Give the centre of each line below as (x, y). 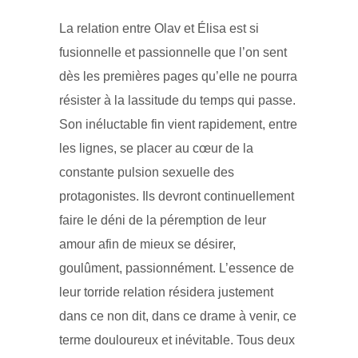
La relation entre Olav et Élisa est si (159, 28)
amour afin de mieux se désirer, (147, 244)
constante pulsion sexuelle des (147, 172)
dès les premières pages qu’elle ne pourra (178, 76)
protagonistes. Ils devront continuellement (177, 196)
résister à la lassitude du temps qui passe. (177, 100)
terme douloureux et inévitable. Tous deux (177, 340)
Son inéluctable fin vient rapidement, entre (178, 124)
